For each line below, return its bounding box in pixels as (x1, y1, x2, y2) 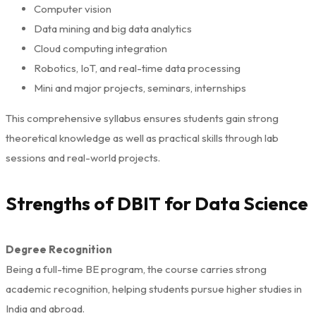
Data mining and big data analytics (34, 21, 192, 35)
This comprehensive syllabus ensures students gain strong (6, 111, 279, 125)
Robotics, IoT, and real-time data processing (34, 61, 241, 75)
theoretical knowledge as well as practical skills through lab (6, 130, 279, 145)
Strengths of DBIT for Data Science (6, 192, 308, 216)
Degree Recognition (6, 242, 112, 256)
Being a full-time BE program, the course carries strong (6, 262, 267, 276)
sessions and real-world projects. (6, 150, 160, 164)
